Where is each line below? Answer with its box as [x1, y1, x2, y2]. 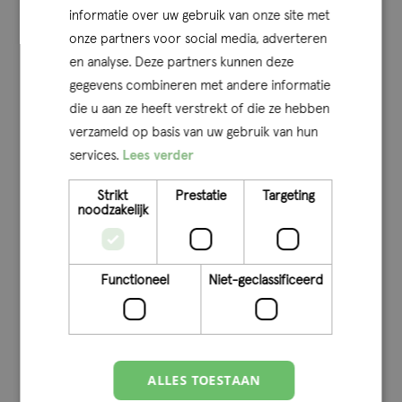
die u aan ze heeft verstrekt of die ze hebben [69, 102, 330, 116]
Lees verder [122, 149, 194, 162]
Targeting [262, 189, 315, 203]
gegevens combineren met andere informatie [69, 79, 331, 92]
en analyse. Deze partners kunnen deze [69, 56, 294, 69]
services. [69, 149, 123, 162]
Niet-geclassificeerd [208, 274, 324, 287]
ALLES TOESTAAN [147, 371, 261, 389]
